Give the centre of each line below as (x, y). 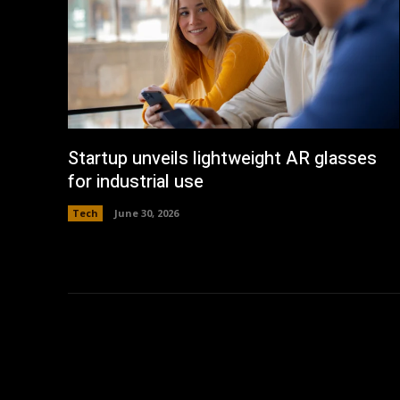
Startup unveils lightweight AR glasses (222, 158)
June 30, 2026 (146, 212)
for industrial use (136, 181)
